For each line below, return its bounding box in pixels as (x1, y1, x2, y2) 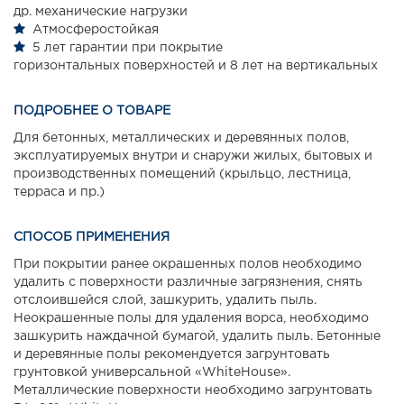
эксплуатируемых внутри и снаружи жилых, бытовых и (14, 151, 372, 162)
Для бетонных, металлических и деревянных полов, (14, 133, 349, 144)
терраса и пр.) (14, 187, 105, 198)
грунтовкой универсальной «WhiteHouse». (14, 367, 290, 379)
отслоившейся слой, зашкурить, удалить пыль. (14, 295, 317, 307)
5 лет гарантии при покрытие (32, 42, 223, 54)
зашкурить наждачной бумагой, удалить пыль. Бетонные (14, 331, 381, 343)
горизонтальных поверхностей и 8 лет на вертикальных (14, 60, 378, 72)
